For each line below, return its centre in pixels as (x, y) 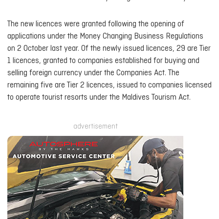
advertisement (95, 127)
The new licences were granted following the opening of (96, 24)
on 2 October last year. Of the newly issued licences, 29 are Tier (109, 49)
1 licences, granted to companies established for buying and (103, 61)
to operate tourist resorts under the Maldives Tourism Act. (99, 98)
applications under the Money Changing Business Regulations (105, 37)
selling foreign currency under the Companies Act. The (93, 73)
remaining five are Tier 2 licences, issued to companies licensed (109, 86)
